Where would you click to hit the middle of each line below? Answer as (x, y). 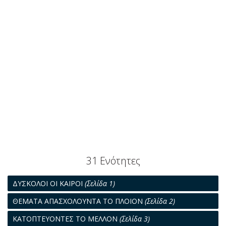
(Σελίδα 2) (160, 201)
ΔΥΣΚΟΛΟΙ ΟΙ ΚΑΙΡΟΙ (49, 184)
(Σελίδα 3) (135, 219)
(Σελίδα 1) (100, 184)
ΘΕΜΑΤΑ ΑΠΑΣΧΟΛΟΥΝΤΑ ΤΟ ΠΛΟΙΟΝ (79, 201)
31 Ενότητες (113, 161)
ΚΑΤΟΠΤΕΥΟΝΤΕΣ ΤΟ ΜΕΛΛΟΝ (66, 219)
